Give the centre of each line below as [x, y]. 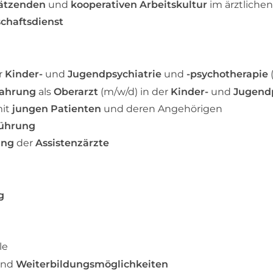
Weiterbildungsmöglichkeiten [91, 264]
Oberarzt [76, 91]
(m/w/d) [118, 91]
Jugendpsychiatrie [115, 74]
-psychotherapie [227, 74]
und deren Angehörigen [162, 108]
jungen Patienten [57, 108]
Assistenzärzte [72, 143]
